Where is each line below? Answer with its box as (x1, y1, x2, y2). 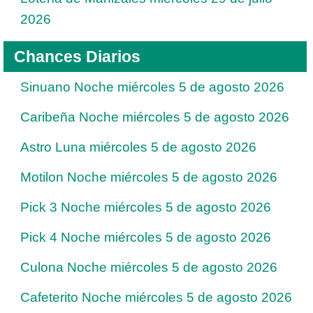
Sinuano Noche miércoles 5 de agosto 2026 (20, 79, 284, 94)
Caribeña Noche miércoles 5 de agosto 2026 (20, 109, 289, 124)
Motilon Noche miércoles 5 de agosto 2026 (20, 169, 277, 184)
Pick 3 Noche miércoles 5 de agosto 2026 (20, 199, 271, 214)
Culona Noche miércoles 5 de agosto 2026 (20, 259, 277, 275)
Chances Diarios (14, 47, 140, 66)
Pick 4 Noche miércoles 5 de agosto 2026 (20, 229, 271, 245)
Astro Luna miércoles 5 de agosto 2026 (20, 139, 256, 154)
